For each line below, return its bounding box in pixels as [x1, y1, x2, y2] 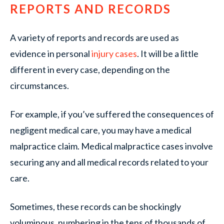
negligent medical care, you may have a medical [10, 124, 191, 135]
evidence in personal [10, 48, 91, 59]
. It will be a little [137, 48, 198, 59]
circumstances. [10, 80, 69, 91]
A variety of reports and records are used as [10, 32, 179, 43]
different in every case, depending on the [10, 64, 170, 75]
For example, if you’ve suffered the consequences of [10, 108, 214, 119]
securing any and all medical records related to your [10, 156, 208, 167]
